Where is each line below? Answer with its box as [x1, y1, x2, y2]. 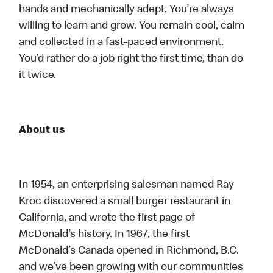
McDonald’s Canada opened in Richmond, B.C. [19, 246, 239, 257]
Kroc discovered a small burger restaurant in [19, 196, 231, 208]
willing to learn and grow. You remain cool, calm [19, 21, 245, 32]
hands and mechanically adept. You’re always [19, 4, 235, 16]
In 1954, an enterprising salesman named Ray [19, 180, 235, 191]
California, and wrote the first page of [19, 213, 196, 224]
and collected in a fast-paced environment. [19, 37, 224, 49]
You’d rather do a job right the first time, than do [19, 54, 244, 65]
